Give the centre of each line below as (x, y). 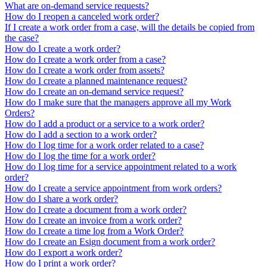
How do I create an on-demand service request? (94, 91)
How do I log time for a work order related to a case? (104, 145)
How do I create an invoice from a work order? (93, 220)
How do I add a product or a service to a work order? (105, 123)
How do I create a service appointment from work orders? (113, 188)
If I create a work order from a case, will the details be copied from (130, 27)
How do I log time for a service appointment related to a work (121, 166)
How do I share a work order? (61, 198)
